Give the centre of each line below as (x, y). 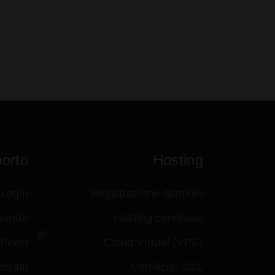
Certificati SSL (167, 267)
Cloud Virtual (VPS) (153, 242)
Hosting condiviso (158, 218)
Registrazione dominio (146, 193)
